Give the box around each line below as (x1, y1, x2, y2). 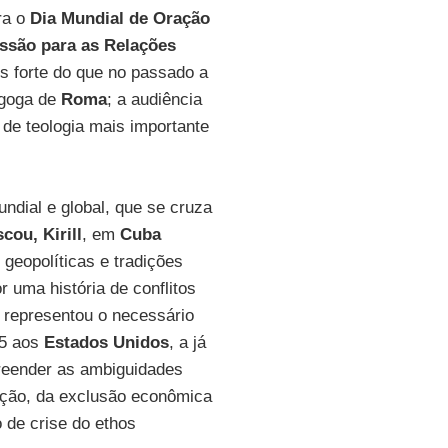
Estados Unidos (43, 333, 169, 352)
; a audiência (106, 90, 202, 109)
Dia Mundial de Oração (29, 9, 210, 28)
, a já (168, 333, 206, 352)
